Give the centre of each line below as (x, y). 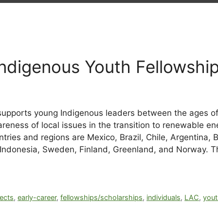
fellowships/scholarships (102, 198)
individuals (164, 198)
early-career (37, 198)
